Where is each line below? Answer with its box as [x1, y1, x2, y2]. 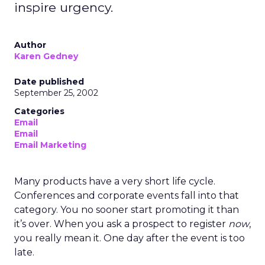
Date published [14, 76, 84, 87]
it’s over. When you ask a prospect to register [14, 218, 228, 230]
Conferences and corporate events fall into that [14, 190, 239, 201]
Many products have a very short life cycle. [14, 176, 215, 187]
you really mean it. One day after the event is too [14, 232, 245, 244]
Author [14, 40, 46, 50]
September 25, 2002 [14, 88, 98, 98]
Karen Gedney [14, 51, 78, 62]
